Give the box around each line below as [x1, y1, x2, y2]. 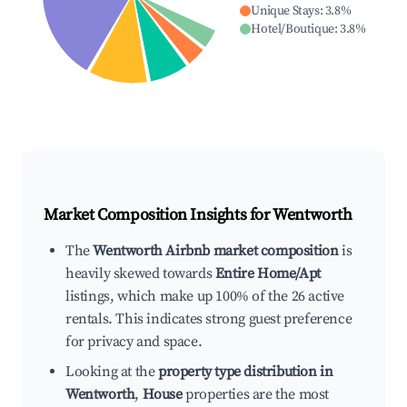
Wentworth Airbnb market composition [93, 242, 339, 261]
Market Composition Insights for [44, 204, 273, 226]
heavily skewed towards [65, 264, 215, 283]
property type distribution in [158, 362, 333, 382]
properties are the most [182, 385, 330, 404]
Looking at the [65, 362, 158, 382]
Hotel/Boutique [251, 21, 334, 38]
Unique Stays [251, 3, 320, 20]
